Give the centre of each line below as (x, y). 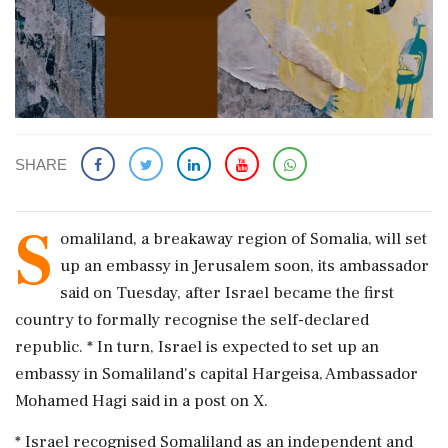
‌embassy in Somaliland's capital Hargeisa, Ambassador (216, 373)
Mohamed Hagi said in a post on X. (141, 400)
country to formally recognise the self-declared (192, 319)
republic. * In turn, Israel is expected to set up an (197, 346)
